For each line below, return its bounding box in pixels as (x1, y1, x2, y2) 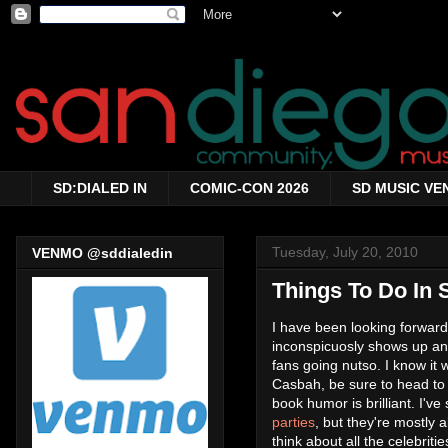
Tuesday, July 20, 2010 (272, 243, 418, 260)
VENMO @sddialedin (32, 245, 173, 262)
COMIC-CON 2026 (190, 180, 309, 197)
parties (272, 413, 315, 430)
